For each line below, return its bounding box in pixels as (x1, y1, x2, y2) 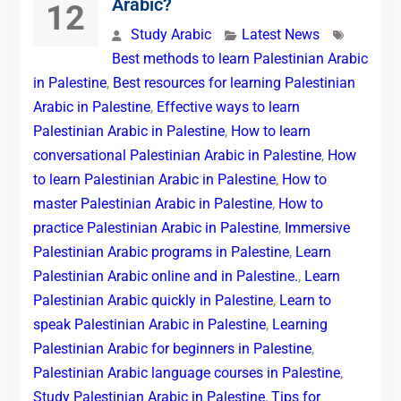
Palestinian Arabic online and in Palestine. (32, 267, 298, 285)
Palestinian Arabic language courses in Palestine (32, 363, 340, 381)
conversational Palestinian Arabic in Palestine (32, 146, 321, 164)
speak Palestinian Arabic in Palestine (32, 315, 266, 333)
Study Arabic (130, 25, 211, 43)
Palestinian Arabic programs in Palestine (32, 243, 289, 260)
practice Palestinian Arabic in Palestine (32, 218, 278, 236)
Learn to (278, 291, 331, 309)
